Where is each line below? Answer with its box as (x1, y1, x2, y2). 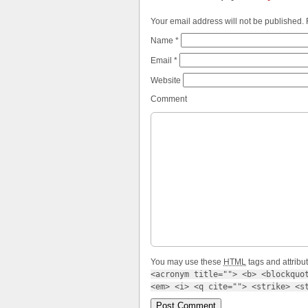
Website (151, 76, 181, 86)
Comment (151, 94, 187, 104)
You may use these (151, 257, 223, 267)
